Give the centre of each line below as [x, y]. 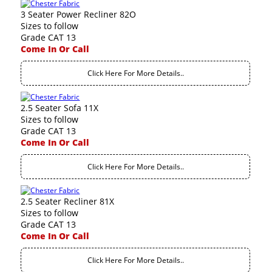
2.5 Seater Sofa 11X [60, 108]
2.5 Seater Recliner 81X [68, 201]
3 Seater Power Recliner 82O [79, 14]
